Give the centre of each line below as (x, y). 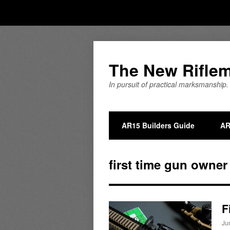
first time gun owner (168, 164)
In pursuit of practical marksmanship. (169, 84)
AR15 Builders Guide (158, 125)
